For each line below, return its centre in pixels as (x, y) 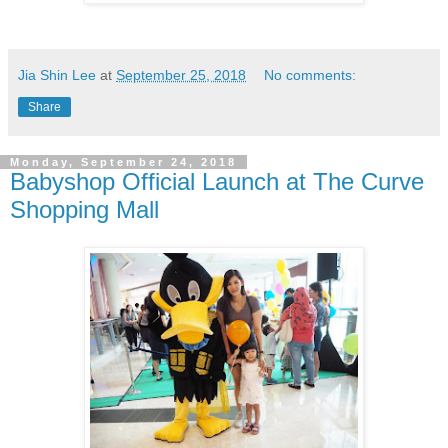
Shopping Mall (84, 209)
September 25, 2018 (181, 74)
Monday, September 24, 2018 (123, 161)
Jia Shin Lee (57, 74)
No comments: (310, 74)
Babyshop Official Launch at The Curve (217, 181)
